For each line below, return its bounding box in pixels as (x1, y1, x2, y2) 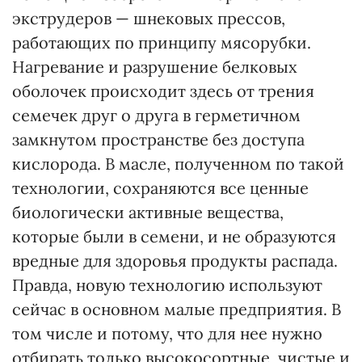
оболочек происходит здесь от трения (12, 81, 314, 101)
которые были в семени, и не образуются (12, 226, 336, 246)
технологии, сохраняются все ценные (12, 178, 309, 198)
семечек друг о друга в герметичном (12, 105, 301, 125)
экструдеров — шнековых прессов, (12, 8, 285, 28)
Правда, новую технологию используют (12, 275, 322, 295)
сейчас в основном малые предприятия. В (12, 299, 341, 319)
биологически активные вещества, (12, 202, 284, 222)
